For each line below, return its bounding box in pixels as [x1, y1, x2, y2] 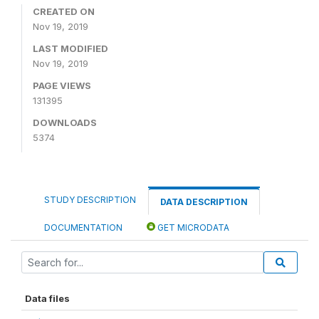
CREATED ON [33, 5, 95, 17]
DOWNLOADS [33, 116, 97, 128]
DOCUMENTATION [44, 221, 122, 233]
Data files [25, 292, 70, 304]
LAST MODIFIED [33, 42, 108, 54]
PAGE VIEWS [33, 79, 91, 91]
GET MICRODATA [155, 221, 229, 233]
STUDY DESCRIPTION [44, 194, 136, 205]
